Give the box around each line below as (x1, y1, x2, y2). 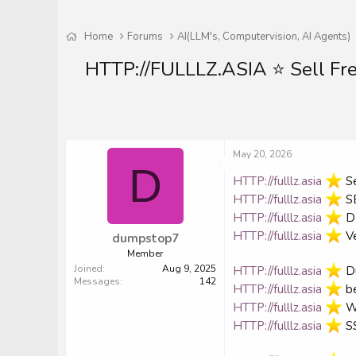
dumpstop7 (111, 230, 179, 246)
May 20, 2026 (233, 148, 292, 161)
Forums (127, 29, 164, 44)
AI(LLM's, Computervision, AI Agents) (177, 29, 351, 44)
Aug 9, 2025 (162, 261, 216, 275)
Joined (74, 261, 103, 275)
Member (127, 246, 163, 260)
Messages (74, 274, 120, 288)
